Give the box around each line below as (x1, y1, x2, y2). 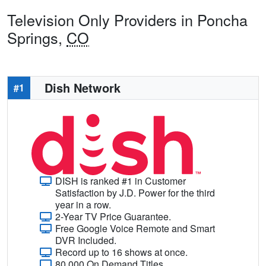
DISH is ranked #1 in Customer (55, 173, 186, 188)
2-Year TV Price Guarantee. (55, 209, 171, 223)
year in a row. (55, 197, 111, 211)
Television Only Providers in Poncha (7, 8, 248, 30)
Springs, (7, 26, 66, 48)
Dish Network (45, 78, 121, 96)
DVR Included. (55, 233, 116, 247)
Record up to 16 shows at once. (55, 245, 188, 259)
